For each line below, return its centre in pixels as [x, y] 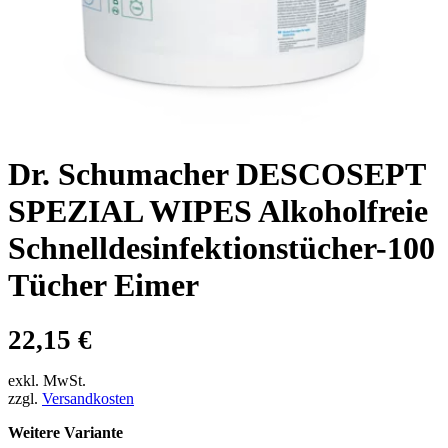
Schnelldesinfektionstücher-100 [221, 247]
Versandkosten [88, 398]
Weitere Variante [65, 432]
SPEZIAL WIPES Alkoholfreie [218, 210]
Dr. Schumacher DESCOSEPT [216, 173]
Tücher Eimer [107, 284]
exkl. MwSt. [47, 380]
